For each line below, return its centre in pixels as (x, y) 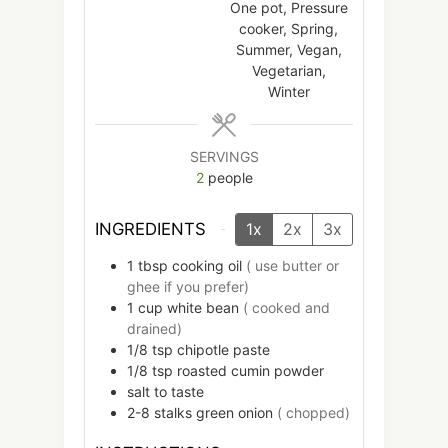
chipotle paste (223, 349)
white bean (203, 307)
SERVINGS (224, 157)
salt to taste (165, 391)
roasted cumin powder (250, 370)
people (230, 178)
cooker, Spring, (288, 29)
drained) (154, 328)
